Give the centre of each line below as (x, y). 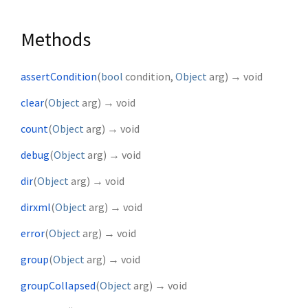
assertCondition (59, 77)
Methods (56, 40)
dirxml (36, 207)
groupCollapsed (58, 286)
